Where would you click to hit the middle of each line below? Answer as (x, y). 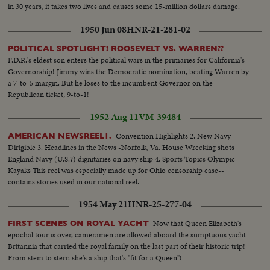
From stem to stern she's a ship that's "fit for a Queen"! (95, 257)
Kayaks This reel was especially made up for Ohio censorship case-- (116, 170)
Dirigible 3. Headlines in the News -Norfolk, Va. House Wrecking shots (121, 147)
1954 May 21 (103, 204)
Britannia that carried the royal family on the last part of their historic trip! (127, 246)
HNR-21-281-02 (158, 29)
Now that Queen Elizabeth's (198, 223)
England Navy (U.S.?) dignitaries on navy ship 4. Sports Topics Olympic (122, 159)
